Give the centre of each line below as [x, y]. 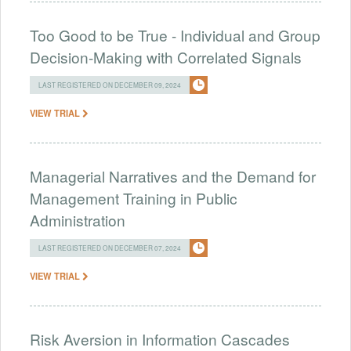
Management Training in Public [134, 197]
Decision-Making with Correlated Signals [166, 56]
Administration [78, 219]
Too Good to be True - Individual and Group [175, 34]
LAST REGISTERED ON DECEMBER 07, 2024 [110, 247]
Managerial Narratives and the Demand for [173, 175]
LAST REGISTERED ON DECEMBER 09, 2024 [110, 84]
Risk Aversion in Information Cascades [160, 338]
